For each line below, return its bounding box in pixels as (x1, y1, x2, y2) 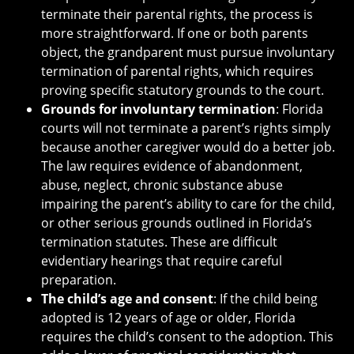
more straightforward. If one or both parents (41, 24, 308, 42)
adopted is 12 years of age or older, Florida (41, 308, 296, 326)
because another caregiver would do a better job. (41, 137, 335, 156)
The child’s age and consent (41, 289, 213, 307)
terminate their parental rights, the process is (41, 5, 313, 23)
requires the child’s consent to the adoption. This (41, 327, 333, 345)
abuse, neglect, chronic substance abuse (41, 175, 283, 194)
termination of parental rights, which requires (41, 62, 314, 80)
